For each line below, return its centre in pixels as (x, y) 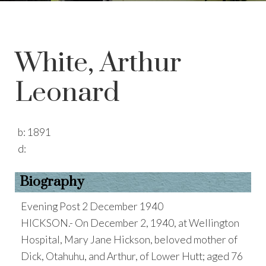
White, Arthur (98, 63)
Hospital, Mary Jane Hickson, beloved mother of (129, 240)
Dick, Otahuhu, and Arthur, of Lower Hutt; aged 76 (132, 256)
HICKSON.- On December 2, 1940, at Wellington (130, 223)
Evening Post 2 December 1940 (92, 206)
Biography (52, 182)
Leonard (67, 93)
